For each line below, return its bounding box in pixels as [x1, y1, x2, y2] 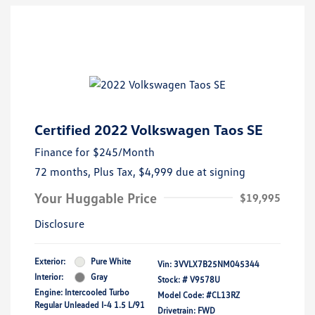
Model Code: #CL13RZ [157, 290, 240, 301]
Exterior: [34, 256, 65, 267]
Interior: [34, 271, 63, 283]
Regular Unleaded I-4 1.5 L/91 [34, 300, 145, 311]
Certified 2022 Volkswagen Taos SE [34, 121, 263, 139]
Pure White [91, 256, 131, 267]
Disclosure [34, 217, 84, 231]
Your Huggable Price [34, 189, 157, 207]
